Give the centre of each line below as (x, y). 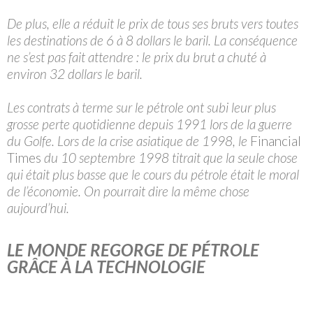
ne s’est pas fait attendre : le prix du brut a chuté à (137, 57)
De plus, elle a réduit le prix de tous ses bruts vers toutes (153, 23)
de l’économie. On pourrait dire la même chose (128, 191)
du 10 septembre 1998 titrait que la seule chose (169, 157)
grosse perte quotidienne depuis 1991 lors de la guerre (150, 124)
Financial (276, 140)
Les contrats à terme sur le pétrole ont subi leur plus (141, 107)
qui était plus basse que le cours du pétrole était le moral (153, 174)
